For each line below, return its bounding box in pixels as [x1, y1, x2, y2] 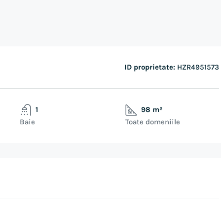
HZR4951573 [175, 63, 219, 72]
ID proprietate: [124, 63, 175, 72]
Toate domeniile [125, 117, 180, 126]
